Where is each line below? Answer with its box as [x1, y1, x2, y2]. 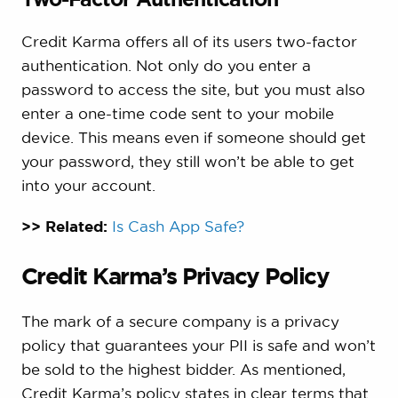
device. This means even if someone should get [20, 128, 366, 146]
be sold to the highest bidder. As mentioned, [20, 360, 346, 378]
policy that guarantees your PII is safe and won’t [20, 336, 376, 354]
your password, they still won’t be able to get [20, 152, 354, 170]
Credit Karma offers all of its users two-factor [20, 32, 357, 50]
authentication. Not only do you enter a [20, 56, 311, 74]
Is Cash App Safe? [111, 217, 244, 235]
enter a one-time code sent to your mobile [20, 104, 334, 122]
